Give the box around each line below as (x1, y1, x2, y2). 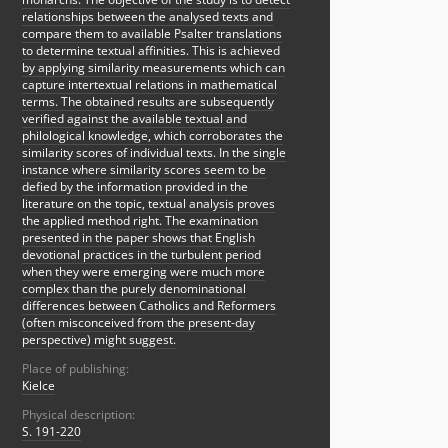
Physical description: (22, 406, 135, 424)
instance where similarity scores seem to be (22, 161, 266, 179)
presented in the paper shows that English (22, 229, 255, 247)
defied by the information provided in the (22, 178, 248, 196)
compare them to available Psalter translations (22, 25, 282, 43)
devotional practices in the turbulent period (22, 246, 261, 264)
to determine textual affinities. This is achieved (22, 42, 280, 60)
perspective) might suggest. (22, 331, 176, 349)
